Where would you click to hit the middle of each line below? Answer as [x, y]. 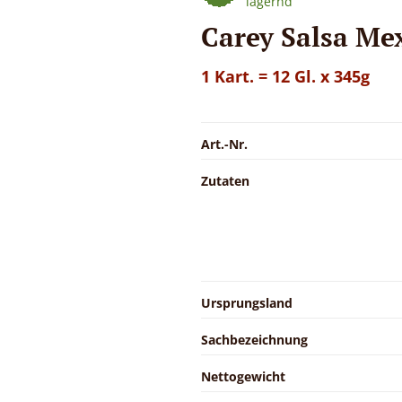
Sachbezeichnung [254, 339]
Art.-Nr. [224, 144]
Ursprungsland [247, 302]
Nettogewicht [243, 376]
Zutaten [225, 180]
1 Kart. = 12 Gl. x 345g [285, 76]
